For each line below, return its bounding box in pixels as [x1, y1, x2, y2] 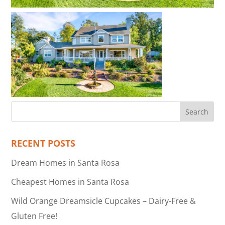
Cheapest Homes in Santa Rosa [11, 176, 130, 187]
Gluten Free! [11, 210, 58, 221]
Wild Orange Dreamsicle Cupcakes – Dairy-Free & [11, 195, 196, 206]
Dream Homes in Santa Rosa [11, 157, 120, 168]
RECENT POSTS [11, 137, 76, 149]
